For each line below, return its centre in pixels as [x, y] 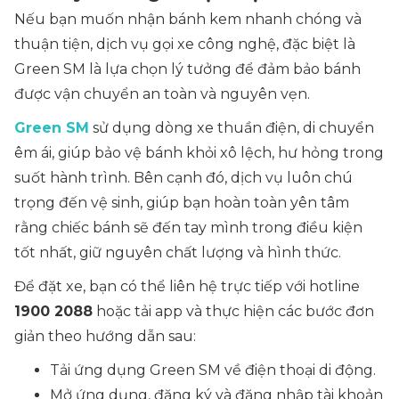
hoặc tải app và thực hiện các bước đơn [233, 311]
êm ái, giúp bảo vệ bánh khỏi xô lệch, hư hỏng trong [199, 153]
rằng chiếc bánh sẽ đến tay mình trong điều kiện [188, 228]
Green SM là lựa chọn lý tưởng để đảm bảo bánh [187, 69]
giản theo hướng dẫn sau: [105, 336]
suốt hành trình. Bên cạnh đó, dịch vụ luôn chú [183, 178]
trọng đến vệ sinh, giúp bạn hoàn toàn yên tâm [182, 203]
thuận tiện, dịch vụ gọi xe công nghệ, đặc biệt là [185, 44]
